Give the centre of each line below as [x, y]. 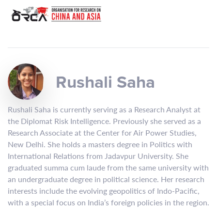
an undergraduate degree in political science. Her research [106, 179]
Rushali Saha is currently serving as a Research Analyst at [104, 109]
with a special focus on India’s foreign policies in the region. [108, 202]
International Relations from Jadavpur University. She [98, 156]
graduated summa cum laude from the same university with [108, 167]
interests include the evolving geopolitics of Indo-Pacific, [104, 191]
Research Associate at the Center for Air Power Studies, [102, 132]
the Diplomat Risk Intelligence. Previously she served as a [104, 121]
